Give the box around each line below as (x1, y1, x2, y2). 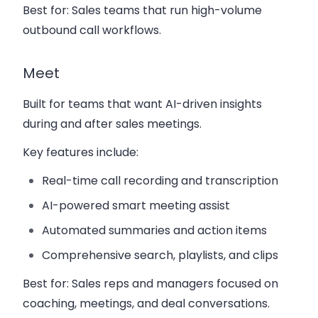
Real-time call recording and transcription (42, 172, 279, 190)
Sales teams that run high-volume (69, 2, 262, 19)
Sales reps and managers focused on (69, 275, 278, 292)
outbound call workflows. (23, 22, 161, 39)
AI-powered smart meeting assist (42, 197, 231, 214)
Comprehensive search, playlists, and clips (42, 247, 279, 264)
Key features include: (23, 144, 138, 161)
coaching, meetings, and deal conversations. (23, 295, 270, 312)
